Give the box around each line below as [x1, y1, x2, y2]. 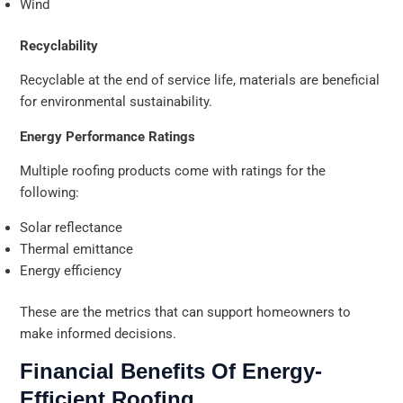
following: [20, 184, 80, 201]
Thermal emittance [20, 240, 134, 257]
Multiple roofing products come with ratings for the [20, 163, 327, 180]
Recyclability [20, 37, 99, 54]
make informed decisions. [20, 325, 177, 342]
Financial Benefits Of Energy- [20, 359, 323, 384]
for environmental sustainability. [20, 94, 213, 111]
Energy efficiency [20, 262, 122, 279]
